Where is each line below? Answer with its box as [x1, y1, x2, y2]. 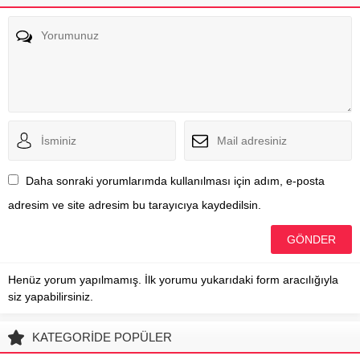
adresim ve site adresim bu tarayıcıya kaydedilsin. [8, 198, 261, 211]
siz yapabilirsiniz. [8, 289, 93, 303]
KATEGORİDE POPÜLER [32, 329, 172, 344]
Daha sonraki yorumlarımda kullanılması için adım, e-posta [26, 174, 325, 187]
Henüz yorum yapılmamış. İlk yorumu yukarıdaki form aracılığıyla [8, 272, 338, 286]
